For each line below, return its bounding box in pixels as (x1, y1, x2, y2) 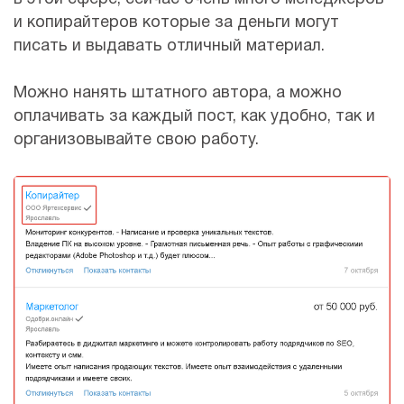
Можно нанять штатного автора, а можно (14, 85, 342, 101)
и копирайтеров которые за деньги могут (14, 14, 339, 31)
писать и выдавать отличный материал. (14, 38, 325, 54)
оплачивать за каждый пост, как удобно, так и (14, 108, 375, 124)
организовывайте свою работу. (14, 132, 259, 148)
